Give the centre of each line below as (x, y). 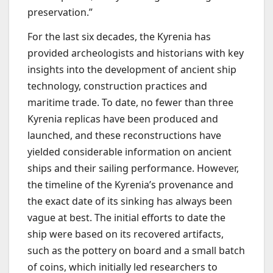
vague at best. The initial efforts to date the (126, 218)
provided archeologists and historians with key (136, 53)
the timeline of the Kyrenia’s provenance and (130, 185)
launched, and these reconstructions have (124, 136)
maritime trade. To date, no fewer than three (130, 103)
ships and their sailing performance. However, (133, 168)
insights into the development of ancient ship (132, 70)
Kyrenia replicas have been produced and (123, 119)
